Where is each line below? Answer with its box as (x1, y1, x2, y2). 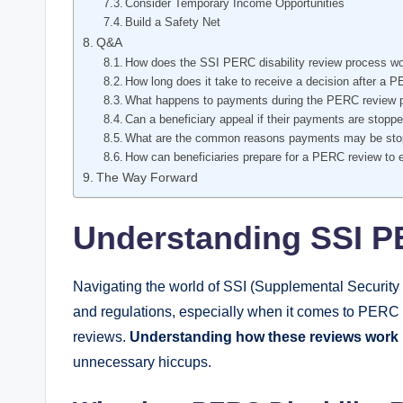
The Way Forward (95, 169, 198, 184)
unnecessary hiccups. (73, 354, 211, 370)
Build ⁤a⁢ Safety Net (125, 14, 221, 29)
